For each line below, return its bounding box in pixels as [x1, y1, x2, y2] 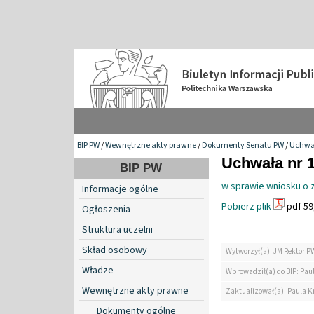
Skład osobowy [82, 243, 147, 257]
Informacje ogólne [82, 182, 158, 196]
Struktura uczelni [82, 222, 153, 237]
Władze [82, 263, 114, 278]
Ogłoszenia [82, 202, 130, 217]
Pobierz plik [221, 199, 271, 214]
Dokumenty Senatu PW [202, 139, 284, 151]
